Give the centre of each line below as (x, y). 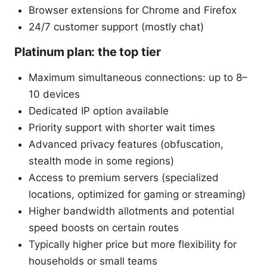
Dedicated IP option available (99, 111)
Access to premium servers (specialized (124, 177)
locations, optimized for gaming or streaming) (137, 194)
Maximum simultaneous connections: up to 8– (138, 77)
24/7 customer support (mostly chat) (116, 27)
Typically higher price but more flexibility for (133, 244)
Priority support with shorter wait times (122, 127)
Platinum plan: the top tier (88, 52)
